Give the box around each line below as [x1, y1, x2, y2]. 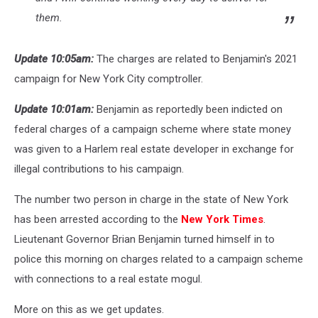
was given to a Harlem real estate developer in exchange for [14, 142, 294, 155]
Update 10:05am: [14, 52, 97, 65]
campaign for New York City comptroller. [14, 72, 203, 85]
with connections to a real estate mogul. [14, 272, 202, 285]
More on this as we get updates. [14, 302, 164, 316]
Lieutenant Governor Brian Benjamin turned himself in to [14, 232, 275, 246]
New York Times [181, 212, 263, 226]
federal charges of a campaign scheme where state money [14, 122, 291, 136]
